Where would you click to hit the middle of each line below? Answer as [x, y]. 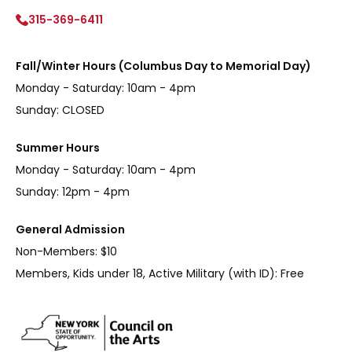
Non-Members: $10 [66, 251]
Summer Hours [58, 147]
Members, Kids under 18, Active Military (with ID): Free [160, 273]
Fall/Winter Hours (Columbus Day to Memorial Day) [163, 66]
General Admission [70, 229]
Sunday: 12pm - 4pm [73, 191]
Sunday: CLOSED [60, 110]
